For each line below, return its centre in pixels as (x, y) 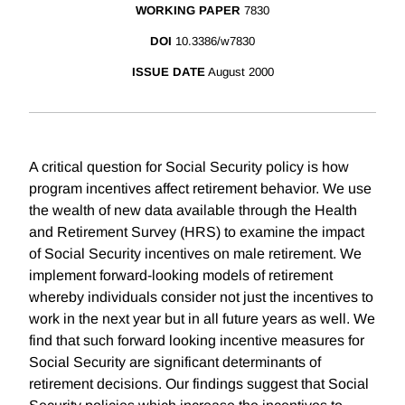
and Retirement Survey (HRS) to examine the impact (197, 232)
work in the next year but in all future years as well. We (202, 319)
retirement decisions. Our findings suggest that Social (199, 384)
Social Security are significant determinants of (175, 363)
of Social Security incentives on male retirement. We (195, 254)
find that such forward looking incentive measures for (197, 341)
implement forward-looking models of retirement (181, 276)
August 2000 (240, 72)
